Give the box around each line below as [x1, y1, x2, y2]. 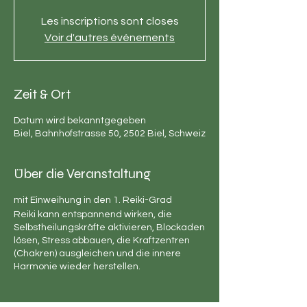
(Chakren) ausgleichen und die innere [14, 249, 181, 258]
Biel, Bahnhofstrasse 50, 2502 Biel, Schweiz [14, 129, 206, 138]
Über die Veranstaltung [14, 165, 151, 182]
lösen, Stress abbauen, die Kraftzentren [14, 236, 190, 245]
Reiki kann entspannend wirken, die [14, 210, 172, 219]
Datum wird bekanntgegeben [14, 116, 146, 125]
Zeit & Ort [14, 86, 71, 103]
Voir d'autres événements [45, 32, 175, 43]
